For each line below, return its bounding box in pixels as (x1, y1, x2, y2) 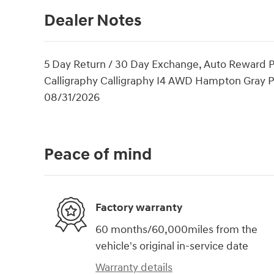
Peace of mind (44, 144, 152, 165)
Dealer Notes (44, 10, 141, 31)
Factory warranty (95, 201, 182, 215)
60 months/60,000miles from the (95, 222, 257, 237)
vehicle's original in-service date (95, 239, 248, 253)
